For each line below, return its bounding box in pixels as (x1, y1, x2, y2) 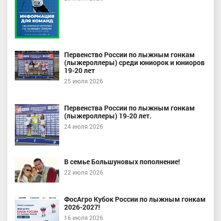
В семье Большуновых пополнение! (64, 156, 180, 166)
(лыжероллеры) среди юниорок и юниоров (64, 58, 205, 68)
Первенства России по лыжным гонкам (64, 103, 195, 113)
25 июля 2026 (64, 77, 103, 85)
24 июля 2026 (64, 122, 103, 131)
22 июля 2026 (64, 168, 103, 176)
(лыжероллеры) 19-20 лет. (64, 111, 151, 121)
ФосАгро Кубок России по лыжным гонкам (64, 194, 206, 204)
